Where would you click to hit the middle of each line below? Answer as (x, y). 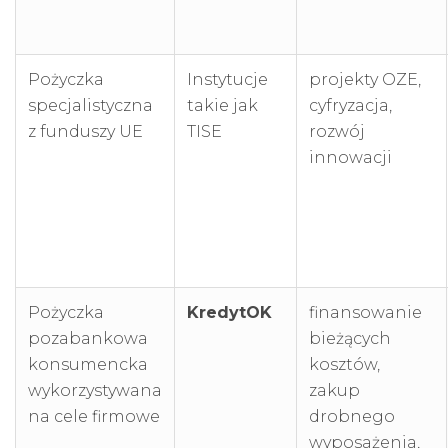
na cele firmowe (94, 416)
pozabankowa (88, 338)
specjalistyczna (90, 105)
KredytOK (229, 312)
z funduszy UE (85, 131)
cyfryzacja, (350, 105)
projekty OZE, (365, 79)
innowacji (350, 157)
